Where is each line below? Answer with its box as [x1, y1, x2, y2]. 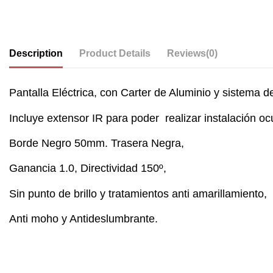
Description [9, 48, 63, 59]
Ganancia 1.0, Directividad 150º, [9, 162, 166, 175]
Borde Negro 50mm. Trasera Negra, [9, 137, 184, 150]
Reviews [167, 48, 206, 59]
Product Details [79, 48, 151, 59]
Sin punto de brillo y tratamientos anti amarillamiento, [9, 187, 267, 200]
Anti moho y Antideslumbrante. [9, 213, 158, 225]
